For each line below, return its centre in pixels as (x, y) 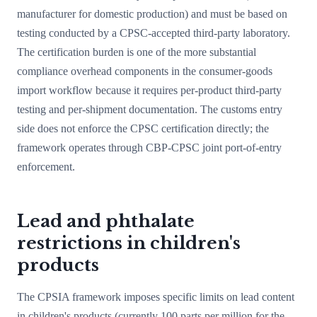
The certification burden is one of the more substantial (137, 52)
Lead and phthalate (106, 221)
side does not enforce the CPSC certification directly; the (143, 128)
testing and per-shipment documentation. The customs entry (150, 109)
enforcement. (46, 167)
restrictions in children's (129, 243)
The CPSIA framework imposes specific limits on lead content (156, 297)
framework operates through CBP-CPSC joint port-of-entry (149, 148)
